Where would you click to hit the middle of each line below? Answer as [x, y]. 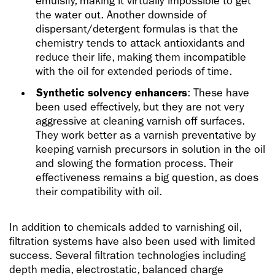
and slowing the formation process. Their [135, 164]
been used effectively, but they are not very [140, 107]
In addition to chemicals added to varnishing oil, [125, 228]
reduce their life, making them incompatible [141, 58]
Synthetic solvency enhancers [112, 93]
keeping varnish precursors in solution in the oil [151, 150]
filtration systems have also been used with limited [132, 242]
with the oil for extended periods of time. [134, 72]
